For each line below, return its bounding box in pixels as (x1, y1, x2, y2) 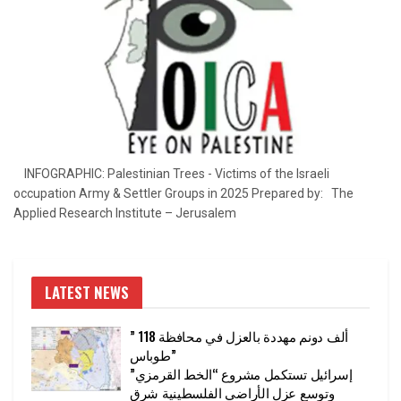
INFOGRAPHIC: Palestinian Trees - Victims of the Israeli (13, 166, 329, 182)
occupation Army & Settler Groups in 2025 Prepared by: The (13, 186, 354, 201)
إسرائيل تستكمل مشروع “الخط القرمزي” (130, 363, 353, 384)
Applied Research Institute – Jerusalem (13, 206, 242, 221)
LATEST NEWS (45, 281, 129, 304)
